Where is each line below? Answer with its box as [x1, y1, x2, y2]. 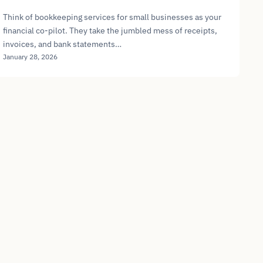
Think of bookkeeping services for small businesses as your [3, 11, 222, 22]
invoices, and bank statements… [3, 38, 122, 49]
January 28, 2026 [3, 52, 58, 61]
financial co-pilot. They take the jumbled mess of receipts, [3, 25, 218, 36]
